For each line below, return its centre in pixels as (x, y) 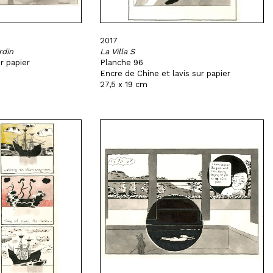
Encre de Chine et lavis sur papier (165, 73)
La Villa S (118, 51)
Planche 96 (122, 62)
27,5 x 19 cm (124, 84)
